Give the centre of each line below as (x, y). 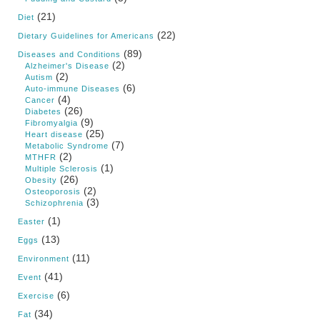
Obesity (41, 180)
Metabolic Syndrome (67, 146)
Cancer (40, 100)
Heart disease (54, 135)
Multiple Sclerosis (61, 169)
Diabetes (43, 112)
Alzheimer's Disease (67, 66)
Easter (31, 222)
